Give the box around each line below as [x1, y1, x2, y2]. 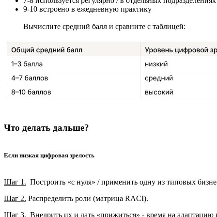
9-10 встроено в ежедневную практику [23, 4, 152, 13]
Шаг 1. [4, 177, 26, 186]
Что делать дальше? [4, 122, 89, 133]
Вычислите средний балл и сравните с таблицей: [23, 22, 186, 31]
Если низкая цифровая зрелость [4, 151, 94, 159]
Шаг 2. [4, 194, 26, 202]
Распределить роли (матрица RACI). [26, 194, 148, 202]
